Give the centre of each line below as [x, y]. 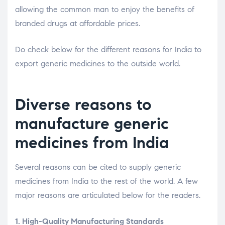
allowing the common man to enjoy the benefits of [105, 9]
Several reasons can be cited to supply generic [98, 167]
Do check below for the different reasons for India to [108, 49]
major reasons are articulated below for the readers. [108, 195]
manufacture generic [92, 123]
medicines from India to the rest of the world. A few [106, 181]
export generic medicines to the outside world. [98, 63]
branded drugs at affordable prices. [78, 23]
